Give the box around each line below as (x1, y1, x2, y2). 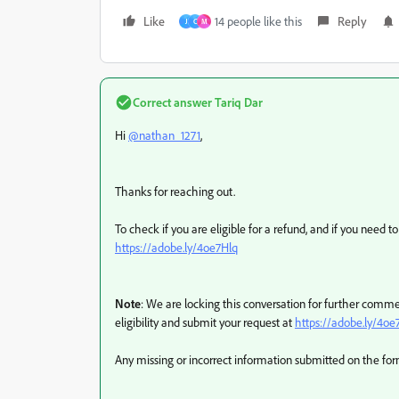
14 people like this (215, 13, 302, 28)
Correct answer (133, 94, 212, 110)
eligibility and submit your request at (115, 314, 295, 330)
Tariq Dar (212, 94, 263, 110)
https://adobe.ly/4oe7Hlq (115, 240, 238, 255)
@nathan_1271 (128, 127, 200, 142)
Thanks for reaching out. (115, 183, 238, 199)
